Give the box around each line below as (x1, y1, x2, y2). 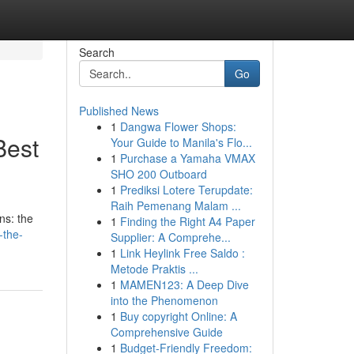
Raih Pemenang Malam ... (110, 198, 241, 213)
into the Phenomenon (110, 292, 218, 308)
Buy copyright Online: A (119, 308, 237, 324)
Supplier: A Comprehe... (110, 229, 231, 245)
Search (78, 44, 115, 60)
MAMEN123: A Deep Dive (119, 277, 249, 292)
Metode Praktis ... (110, 261, 198, 277)
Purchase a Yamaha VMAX (119, 150, 255, 166)
